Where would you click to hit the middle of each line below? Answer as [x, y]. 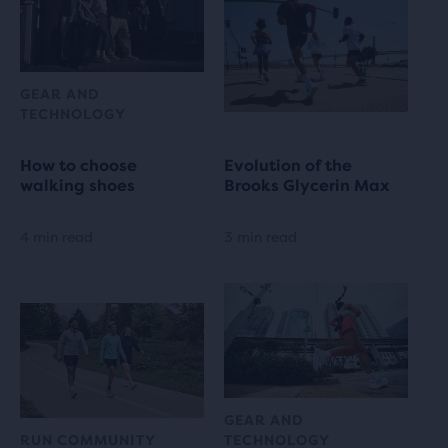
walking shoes [77, 186]
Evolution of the [288, 166]
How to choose [78, 166]
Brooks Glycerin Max [307, 186]
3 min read [260, 237]
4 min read [56, 237]
